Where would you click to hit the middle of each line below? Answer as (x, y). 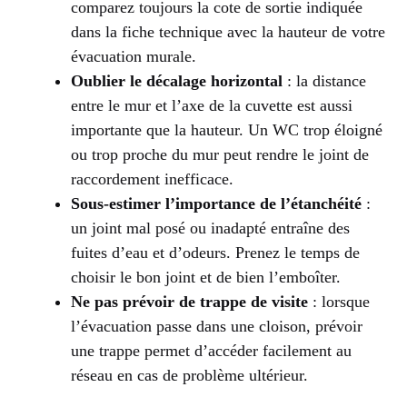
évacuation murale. (134, 56)
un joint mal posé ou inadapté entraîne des (210, 228)
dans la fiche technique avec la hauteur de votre (228, 31)
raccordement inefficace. (152, 179)
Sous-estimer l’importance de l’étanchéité (216, 203)
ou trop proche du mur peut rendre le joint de (220, 154)
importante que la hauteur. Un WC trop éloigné (227, 129)
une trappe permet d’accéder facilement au (211, 350)
